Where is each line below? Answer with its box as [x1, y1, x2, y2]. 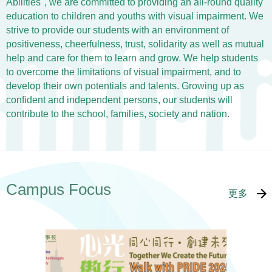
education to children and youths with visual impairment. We [6, 11, 263, 22]
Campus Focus [6, 180, 111, 199]
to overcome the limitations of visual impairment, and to [6, 67, 241, 78]
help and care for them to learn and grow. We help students [6, 53, 258, 64]
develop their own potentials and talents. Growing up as [6, 81, 244, 92]
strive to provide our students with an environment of [6, 25, 229, 36]
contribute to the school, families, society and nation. [6, 109, 229, 120]
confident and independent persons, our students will [6, 95, 233, 106]
